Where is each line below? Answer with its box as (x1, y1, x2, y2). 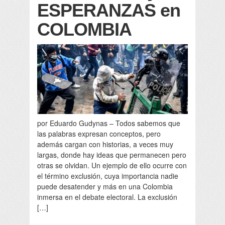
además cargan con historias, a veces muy (37, 139, 173, 149)
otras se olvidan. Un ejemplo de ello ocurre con (37, 160, 187, 170)
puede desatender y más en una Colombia (37, 181, 173, 191)
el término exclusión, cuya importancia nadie (37, 170, 178, 181)
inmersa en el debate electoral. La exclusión (37, 191, 177, 202)
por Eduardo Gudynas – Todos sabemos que (37, 118, 180, 128)
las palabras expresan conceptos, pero (37, 128, 161, 139)
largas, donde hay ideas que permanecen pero (37, 149, 186, 160)
